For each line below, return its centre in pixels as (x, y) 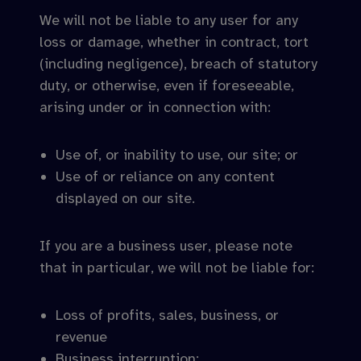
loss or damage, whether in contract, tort (174, 42)
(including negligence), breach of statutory (178, 64)
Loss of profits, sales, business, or (167, 315)
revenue (81, 337)
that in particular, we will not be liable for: (177, 268)
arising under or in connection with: (155, 107)
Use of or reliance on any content (165, 176)
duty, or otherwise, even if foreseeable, (167, 85)
